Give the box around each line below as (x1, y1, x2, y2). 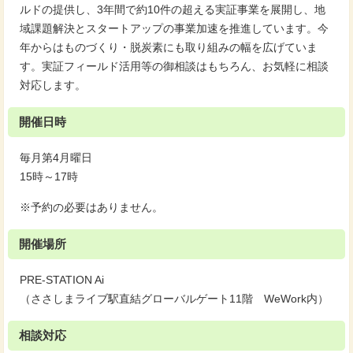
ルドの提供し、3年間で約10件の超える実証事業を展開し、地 (20, 4, 325, 16)
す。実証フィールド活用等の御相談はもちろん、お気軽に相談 (20, 61, 329, 72)
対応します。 (20, 80, 86, 91)
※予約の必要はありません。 (20, 202, 163, 214)
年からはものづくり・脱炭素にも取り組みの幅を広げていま (20, 42, 318, 54)
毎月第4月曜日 (20, 152, 92, 164)
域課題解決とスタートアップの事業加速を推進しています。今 (20, 23, 329, 35)
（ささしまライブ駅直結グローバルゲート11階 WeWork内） (20, 293, 329, 305)
